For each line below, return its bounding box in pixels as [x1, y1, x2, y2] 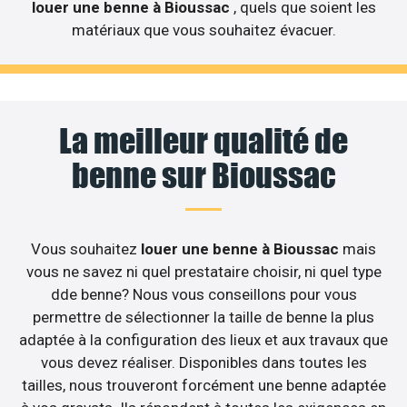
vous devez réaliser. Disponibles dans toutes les [40, 352, 367, 372]
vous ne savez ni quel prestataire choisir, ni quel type [25, 262, 382, 281]
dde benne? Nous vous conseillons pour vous [50, 284, 357, 303]
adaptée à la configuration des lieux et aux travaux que [19, 330, 388, 349]
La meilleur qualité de [59, 120, 348, 161]
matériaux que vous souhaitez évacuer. [71, 20, 336, 39]
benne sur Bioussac [71, 154, 336, 195]
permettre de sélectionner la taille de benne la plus [33, 307, 374, 326]
